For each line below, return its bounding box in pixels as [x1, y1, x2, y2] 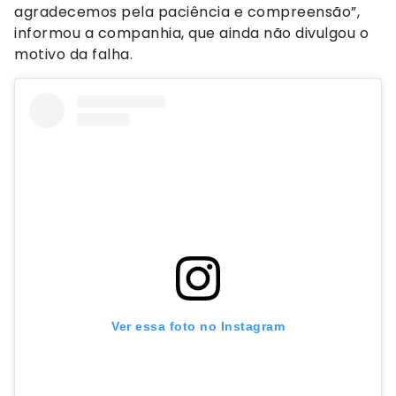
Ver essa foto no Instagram [111, 318, 285, 333]
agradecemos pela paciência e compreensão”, [14, 2, 360, 23]
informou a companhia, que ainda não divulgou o [14, 23, 369, 44]
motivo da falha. [14, 44, 133, 65]
